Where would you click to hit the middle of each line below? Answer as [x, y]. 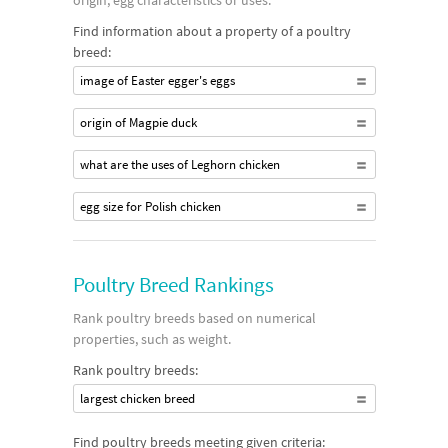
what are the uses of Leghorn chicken [179, 164]
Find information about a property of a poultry [211, 31]
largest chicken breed [137, 398]
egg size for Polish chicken [150, 206]
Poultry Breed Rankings [173, 284]
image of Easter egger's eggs [157, 80]
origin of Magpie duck [138, 122]
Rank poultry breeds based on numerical [194, 318]
